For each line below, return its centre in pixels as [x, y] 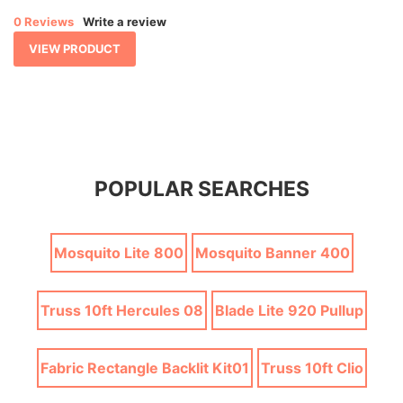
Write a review [125, 21]
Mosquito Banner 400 [272, 252]
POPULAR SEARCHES [201, 188]
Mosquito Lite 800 [118, 252]
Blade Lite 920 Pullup [289, 310]
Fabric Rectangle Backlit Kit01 [144, 367]
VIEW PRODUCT [75, 48]
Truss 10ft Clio [312, 367]
